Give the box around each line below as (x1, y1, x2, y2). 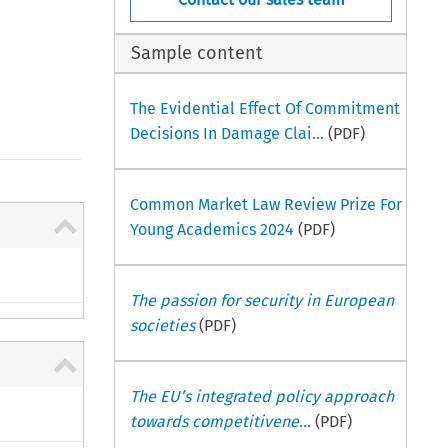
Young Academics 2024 (129, 219, 294, 239)
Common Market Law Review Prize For (129, 194, 402, 214)
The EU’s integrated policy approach (129, 386, 394, 406)
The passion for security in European (129, 290, 394, 310)
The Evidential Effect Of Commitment (129, 98, 400, 118)
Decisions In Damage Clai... (129, 123, 324, 143)
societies (129, 315, 195, 335)
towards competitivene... (129, 411, 311, 431)
